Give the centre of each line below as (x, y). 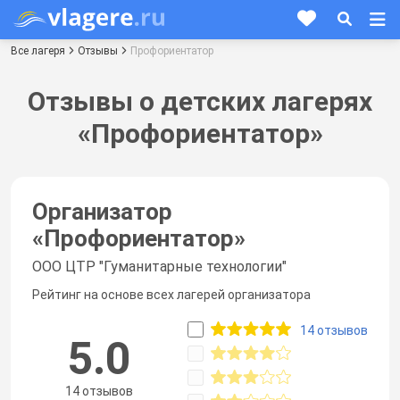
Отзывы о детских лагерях (200, 101)
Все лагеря (38, 50)
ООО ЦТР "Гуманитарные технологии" (159, 266)
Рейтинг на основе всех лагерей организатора (171, 294)
